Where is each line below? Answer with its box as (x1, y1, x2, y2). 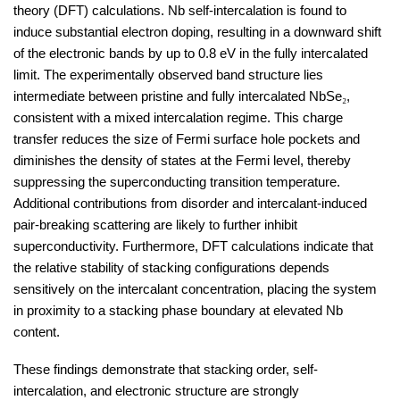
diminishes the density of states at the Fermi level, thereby (13, 153, 351, 168)
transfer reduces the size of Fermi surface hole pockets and (13, 131, 360, 146)
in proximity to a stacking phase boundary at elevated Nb (13, 303, 343, 318)
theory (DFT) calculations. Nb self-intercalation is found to (13, 3, 346, 18)
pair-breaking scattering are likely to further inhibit (13, 217, 297, 232)
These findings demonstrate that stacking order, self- (13, 362, 318, 378)
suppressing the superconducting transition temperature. (13, 174, 340, 189)
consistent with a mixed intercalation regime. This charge (13, 110, 343, 125)
